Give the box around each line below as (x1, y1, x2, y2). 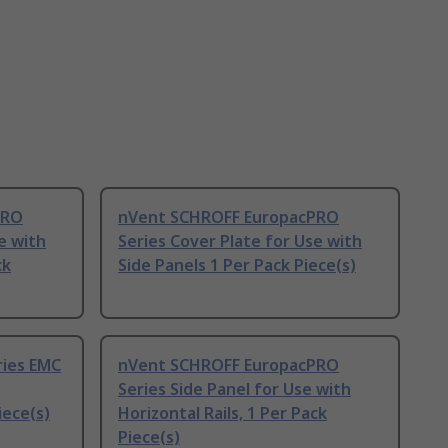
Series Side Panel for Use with (118, 378, 351, 401)
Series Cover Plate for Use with (118, 230, 362, 253)
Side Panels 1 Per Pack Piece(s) (118, 254, 356, 277)
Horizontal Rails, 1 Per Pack (118, 402, 327, 425)
